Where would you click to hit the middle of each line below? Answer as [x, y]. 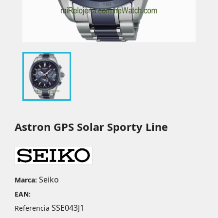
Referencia [32, 208]
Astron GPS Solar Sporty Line [91, 127]
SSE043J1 [68, 208]
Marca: [26, 180]
